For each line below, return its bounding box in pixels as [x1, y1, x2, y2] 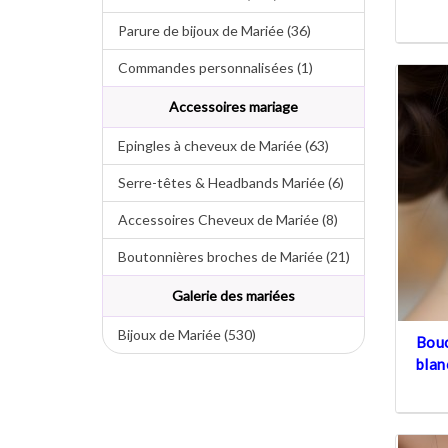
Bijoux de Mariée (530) [103, 326, 256, 343]
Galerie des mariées [171, 287, 295, 304]
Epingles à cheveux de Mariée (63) [103, 137, 329, 154]
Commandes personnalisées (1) [103, 59, 313, 76]
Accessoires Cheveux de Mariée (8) [103, 211, 338, 228]
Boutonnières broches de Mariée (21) [103, 248, 350, 265]
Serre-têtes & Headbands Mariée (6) [103, 174, 344, 191]
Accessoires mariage [168, 98, 298, 115]
